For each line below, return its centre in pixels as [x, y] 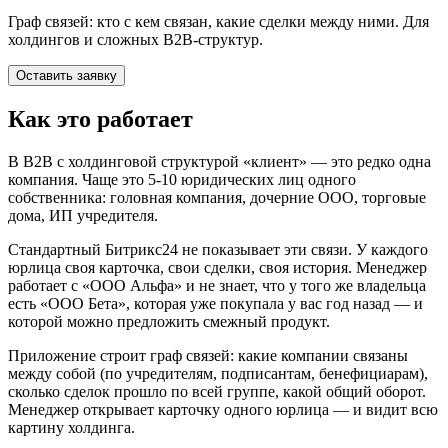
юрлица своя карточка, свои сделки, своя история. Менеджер [217, 267]
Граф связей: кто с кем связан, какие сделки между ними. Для [218, 21]
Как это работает [100, 118]
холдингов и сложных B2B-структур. [135, 39]
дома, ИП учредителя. [83, 215]
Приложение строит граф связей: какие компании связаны [208, 355]
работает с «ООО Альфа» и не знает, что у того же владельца [217, 285]
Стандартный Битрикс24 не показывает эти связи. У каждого [218, 249]
